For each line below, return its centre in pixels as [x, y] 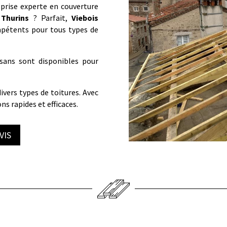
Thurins [15, 17]
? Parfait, [50, 17]
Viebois [85, 17]
